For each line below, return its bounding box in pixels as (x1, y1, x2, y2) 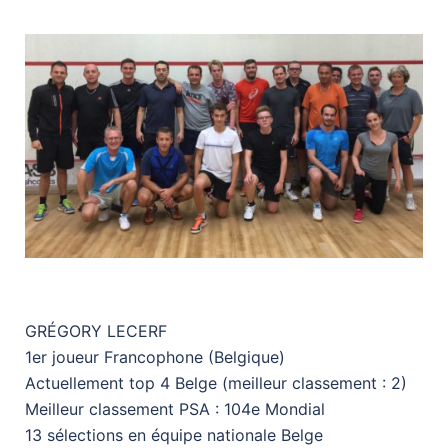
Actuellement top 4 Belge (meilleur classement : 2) (25, 372, 407, 393)
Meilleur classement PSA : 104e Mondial (25, 398, 325, 419)
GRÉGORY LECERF (25, 320, 167, 341)
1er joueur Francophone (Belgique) (25, 346, 285, 367)
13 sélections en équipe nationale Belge (25, 424, 323, 445)
